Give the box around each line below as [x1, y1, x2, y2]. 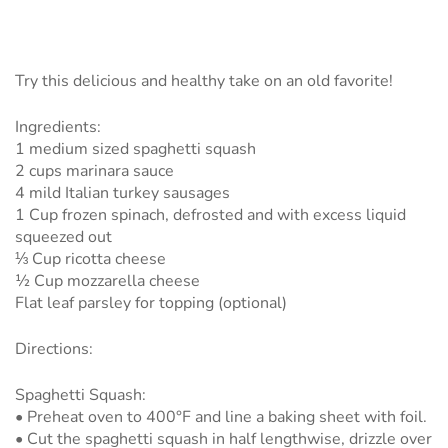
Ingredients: [15, 115, 101, 138]
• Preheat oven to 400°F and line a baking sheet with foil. [15, 405, 427, 428]
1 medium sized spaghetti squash [15, 137, 256, 160]
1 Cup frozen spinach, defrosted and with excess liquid [15, 203, 406, 226]
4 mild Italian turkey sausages [15, 181, 230, 204]
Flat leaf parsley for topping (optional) [15, 291, 287, 314]
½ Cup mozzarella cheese [15, 269, 200, 292]
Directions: [15, 337, 93, 360]
